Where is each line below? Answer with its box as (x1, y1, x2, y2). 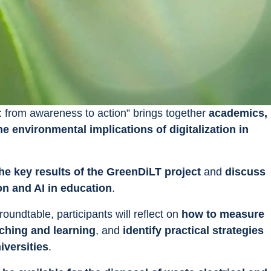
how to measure (181, 208, 267, 221)
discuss (225, 166, 269, 178)
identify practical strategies (123, 224, 267, 237)
